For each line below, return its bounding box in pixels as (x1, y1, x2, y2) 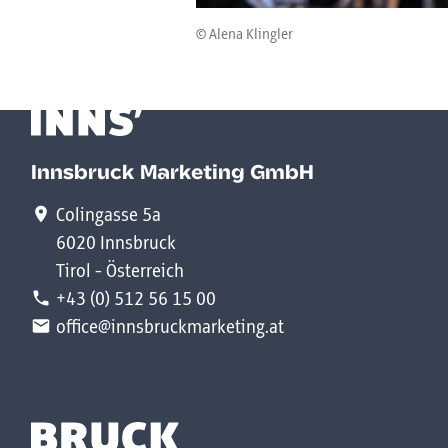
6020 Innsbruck (56, 234, 176, 255)
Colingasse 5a (56, 206, 161, 227)
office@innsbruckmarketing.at (56, 318, 284, 339)
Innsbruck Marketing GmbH (31, 163, 314, 185)
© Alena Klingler (196, 26, 293, 43)
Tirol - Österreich (56, 262, 184, 283)
